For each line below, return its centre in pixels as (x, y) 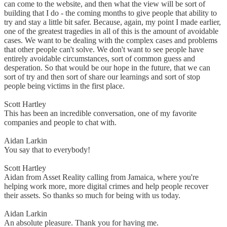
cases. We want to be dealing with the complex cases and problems (111, 41)
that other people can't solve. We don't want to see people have (104, 50)
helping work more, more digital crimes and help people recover (106, 186)
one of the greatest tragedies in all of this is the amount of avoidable (111, 31)
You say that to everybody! (47, 150)
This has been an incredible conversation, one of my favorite (100, 113)
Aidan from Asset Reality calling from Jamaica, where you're (101, 177)
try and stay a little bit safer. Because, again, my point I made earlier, (112, 22)
